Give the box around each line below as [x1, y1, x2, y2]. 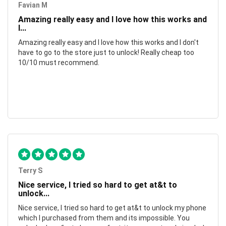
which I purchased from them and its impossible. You [18, 214, 190, 222]
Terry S [18, 166, 42, 175]
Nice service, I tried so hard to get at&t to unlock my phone [18, 204, 206, 212]
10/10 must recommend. [18, 59, 99, 67]
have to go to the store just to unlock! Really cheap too [18, 48, 194, 57]
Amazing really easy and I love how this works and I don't [18, 38, 199, 47]
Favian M [18, 1, 47, 10]
